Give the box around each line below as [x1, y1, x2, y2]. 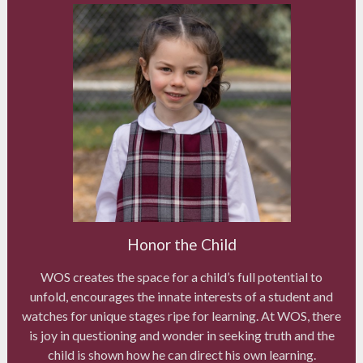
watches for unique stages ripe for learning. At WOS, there [22, 308, 341, 324]
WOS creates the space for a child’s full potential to [41, 269, 322, 285]
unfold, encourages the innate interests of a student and [30, 288, 333, 305]
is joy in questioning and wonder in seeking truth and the [28, 327, 335, 344]
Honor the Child [126, 235, 237, 254]
